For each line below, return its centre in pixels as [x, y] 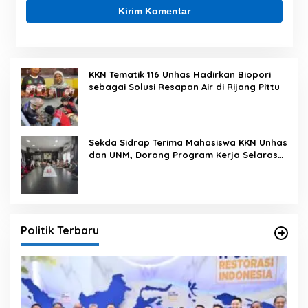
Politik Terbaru [60, 231]
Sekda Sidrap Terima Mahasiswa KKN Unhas [188, 143]
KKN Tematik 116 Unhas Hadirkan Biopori [180, 75]
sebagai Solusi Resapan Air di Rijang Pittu [184, 87]
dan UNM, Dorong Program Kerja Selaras [183, 155]
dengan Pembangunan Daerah [159, 167]
